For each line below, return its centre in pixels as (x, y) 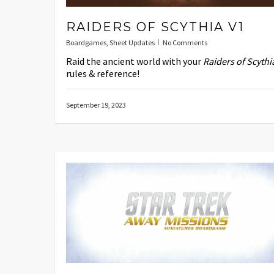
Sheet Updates (132, 42)
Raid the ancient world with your (135, 61)
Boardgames (86, 42)
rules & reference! (103, 73)
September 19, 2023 (96, 105)
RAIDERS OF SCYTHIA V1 (155, 27)
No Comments (185, 42)
